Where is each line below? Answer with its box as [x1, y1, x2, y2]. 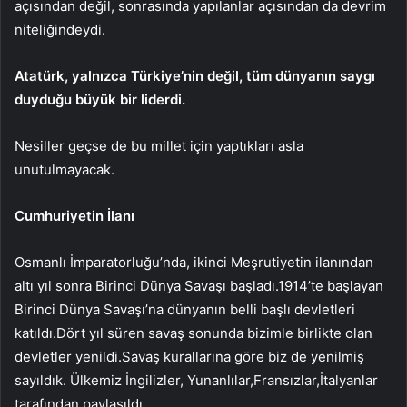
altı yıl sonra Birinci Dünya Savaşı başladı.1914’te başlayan [15, 277, 383, 295]
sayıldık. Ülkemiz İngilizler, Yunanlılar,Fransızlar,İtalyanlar [15, 372, 378, 390]
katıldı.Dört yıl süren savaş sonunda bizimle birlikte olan [15, 324, 372, 342]
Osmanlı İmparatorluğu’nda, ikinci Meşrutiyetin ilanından [15, 253, 373, 272]
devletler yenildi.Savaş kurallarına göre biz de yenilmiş [15, 348, 364, 366]
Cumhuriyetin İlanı [15, 207, 134, 225]
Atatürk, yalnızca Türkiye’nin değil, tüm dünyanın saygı [15, 67, 375, 85]
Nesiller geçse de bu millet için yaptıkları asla [15, 137, 303, 155]
